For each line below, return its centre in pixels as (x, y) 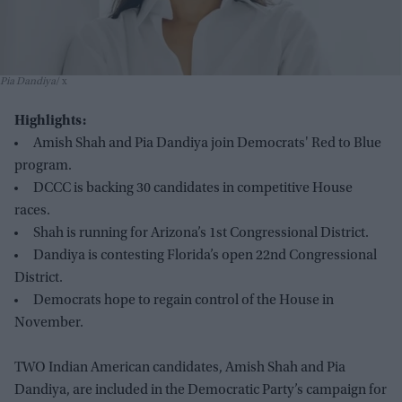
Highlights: (50, 122)
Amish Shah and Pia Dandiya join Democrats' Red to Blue (207, 144)
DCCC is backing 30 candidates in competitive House (193, 189)
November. (49, 323)
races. (32, 211)
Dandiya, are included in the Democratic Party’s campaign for (201, 391)
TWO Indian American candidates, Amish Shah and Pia (180, 368)
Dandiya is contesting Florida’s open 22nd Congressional (205, 256)
